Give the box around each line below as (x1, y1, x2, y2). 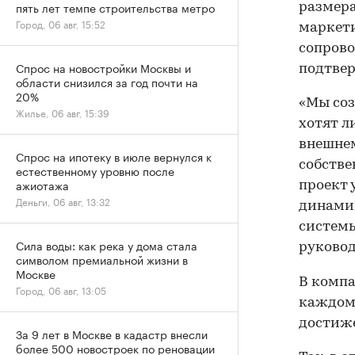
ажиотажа (16, 176, 69, 193)
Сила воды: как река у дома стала (16, 236, 197, 254)
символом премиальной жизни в (16, 250, 188, 268)
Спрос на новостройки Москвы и (16, 59, 191, 76)
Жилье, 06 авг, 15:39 (16, 105, 109, 120)
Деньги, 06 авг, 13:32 (16, 193, 110, 208)
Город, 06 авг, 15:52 (16, 16, 105, 31)
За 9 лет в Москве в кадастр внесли (16, 325, 208, 342)
